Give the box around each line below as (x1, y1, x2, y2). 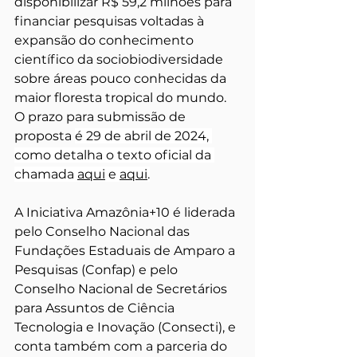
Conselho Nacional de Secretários (14, 280, 230, 296)
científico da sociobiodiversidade (14, 51, 226, 67)
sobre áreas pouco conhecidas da (14, 70, 229, 86)
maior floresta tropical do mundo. (14, 89, 229, 105)
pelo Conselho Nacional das (14, 223, 193, 239)
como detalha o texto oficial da (14, 147, 214, 163)
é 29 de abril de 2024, (75, 127, 212, 143)
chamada (14, 166, 77, 182)
